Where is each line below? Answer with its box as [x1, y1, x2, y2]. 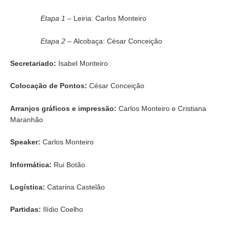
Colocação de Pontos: [10, 82, 87, 90]
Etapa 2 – [41, 36, 73, 45]
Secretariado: [10, 59, 56, 67]
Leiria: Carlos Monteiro [73, 14, 146, 23]
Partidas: [10, 205, 41, 214]
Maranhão [10, 115, 43, 124]
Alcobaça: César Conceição [73, 36, 162, 45]
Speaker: [10, 138, 41, 146]
